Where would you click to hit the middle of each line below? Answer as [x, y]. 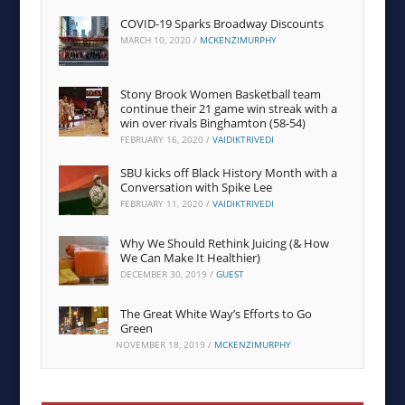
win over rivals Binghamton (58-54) [213, 122]
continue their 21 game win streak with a [229, 108]
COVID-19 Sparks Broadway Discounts [222, 23]
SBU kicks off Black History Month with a [229, 173]
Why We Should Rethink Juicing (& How [225, 244]
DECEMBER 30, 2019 [164, 274]
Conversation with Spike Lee [197, 188]
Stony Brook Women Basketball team [221, 94]
